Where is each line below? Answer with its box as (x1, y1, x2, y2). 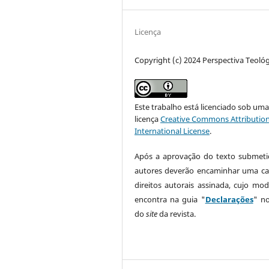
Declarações (205, 193, 253, 205)
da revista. (157, 208, 196, 219)
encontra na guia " (134, 193, 205, 205)
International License (134, 125, 210, 136)
